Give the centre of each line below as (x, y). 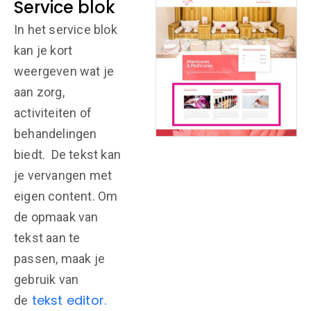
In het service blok (66, 30)
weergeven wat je (64, 71)
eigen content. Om (66, 196)
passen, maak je (59, 259)
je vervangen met (63, 175)
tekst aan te (47, 238)
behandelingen (56, 134)
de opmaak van (56, 217)
